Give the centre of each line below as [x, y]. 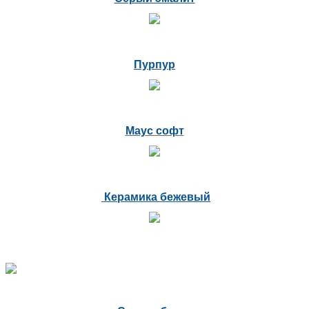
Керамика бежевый [156, 197]
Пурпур [154, 64]
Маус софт [154, 130]
